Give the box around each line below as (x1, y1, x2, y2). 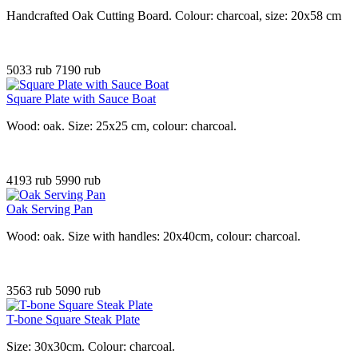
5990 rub (55, 173, 101, 188)
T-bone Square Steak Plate (6, 312, 140, 327)
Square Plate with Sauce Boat (6, 92, 156, 106)
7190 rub (55, 63, 101, 78)
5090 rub (55, 284, 101, 298)
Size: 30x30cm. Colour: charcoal (6, 340, 172, 354)
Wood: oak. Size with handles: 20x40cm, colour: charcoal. (6, 229, 300, 244)
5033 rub (6, 63, 55, 78)
